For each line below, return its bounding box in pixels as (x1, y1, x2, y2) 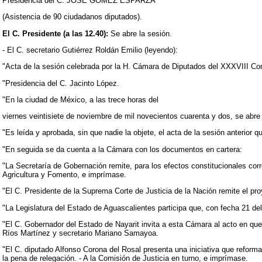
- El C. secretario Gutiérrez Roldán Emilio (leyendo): (2, 45, 178, 54)
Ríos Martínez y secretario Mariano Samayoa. (2, 229, 158, 238)
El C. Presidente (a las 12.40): (2, 29, 108, 38)
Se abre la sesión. (108, 29, 172, 38)
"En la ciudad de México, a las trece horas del (2, 95, 158, 104)
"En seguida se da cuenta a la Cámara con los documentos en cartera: (2, 144, 242, 154)
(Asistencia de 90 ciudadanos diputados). (2, 12, 142, 22)
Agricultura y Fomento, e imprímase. (2, 170, 126, 180)
